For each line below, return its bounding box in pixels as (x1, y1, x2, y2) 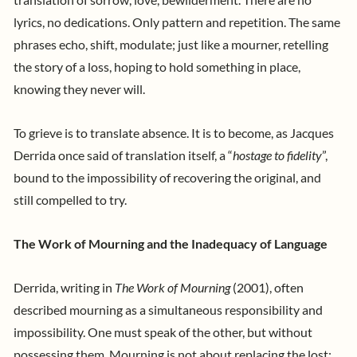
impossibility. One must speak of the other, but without (14, 325, 312, 340)
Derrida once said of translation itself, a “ (14, 147, 233, 163)
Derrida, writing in (14, 280, 115, 296)
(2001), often (230, 280, 304, 296)
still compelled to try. (14, 192, 129, 207)
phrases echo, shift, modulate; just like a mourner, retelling (14, 37, 328, 52)
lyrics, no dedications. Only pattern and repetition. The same (14, 14, 340, 29)
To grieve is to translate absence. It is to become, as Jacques (14, 125, 334, 140)
